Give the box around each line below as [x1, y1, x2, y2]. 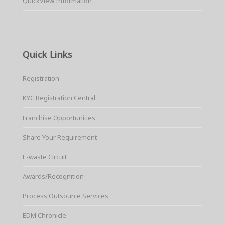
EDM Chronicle [22, 210, 66, 220]
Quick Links [22, 48, 72, 60]
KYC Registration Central [22, 93, 95, 102]
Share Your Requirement [22, 132, 97, 142]
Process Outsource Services [22, 191, 108, 200]
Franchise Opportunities [22, 113, 95, 122]
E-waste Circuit [22, 152, 67, 161]
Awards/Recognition [22, 171, 84, 181]
